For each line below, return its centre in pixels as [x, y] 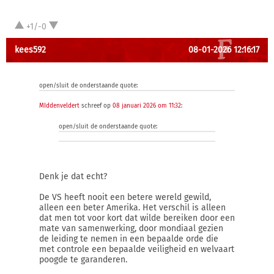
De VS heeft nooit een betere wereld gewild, [125, 197]
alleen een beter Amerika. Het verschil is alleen [132, 208]
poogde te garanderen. [83, 260]
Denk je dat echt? [73, 176]
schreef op [96, 106]
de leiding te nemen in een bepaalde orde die [129, 239]
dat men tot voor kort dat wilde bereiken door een [137, 218]
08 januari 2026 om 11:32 [147, 106]
